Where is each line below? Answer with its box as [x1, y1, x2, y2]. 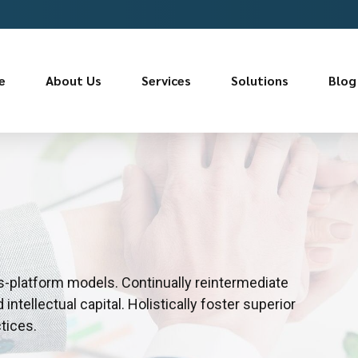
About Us [46, 72, 101, 89]
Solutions [231, 72, 288, 89]
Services [141, 72, 191, 89]
